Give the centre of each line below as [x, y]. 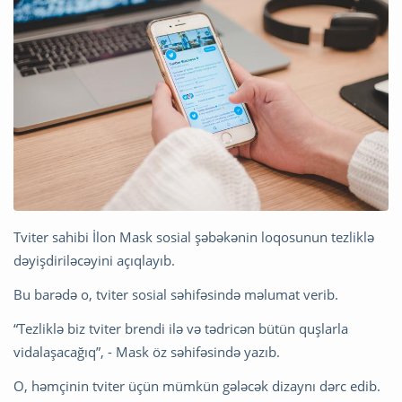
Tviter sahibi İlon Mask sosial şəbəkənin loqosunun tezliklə [194, 237]
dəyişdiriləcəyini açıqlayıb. [94, 261]
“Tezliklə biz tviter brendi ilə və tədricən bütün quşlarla [181, 329]
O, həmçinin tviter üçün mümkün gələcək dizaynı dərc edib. [197, 386]
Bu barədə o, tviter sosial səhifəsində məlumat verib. [176, 295]
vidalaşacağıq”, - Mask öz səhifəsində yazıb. [147, 352]
